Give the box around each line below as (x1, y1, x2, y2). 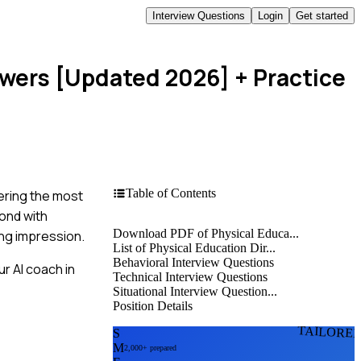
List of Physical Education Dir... (113, 240, 276, 255)
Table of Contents (126, 185, 216, 200)
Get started (296, 9, 348, 22)
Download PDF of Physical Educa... (113, 226, 299, 240)
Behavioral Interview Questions (113, 255, 274, 269)
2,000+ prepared (124, 343, 176, 353)
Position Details (113, 298, 193, 313)
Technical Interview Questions (113, 269, 268, 284)
